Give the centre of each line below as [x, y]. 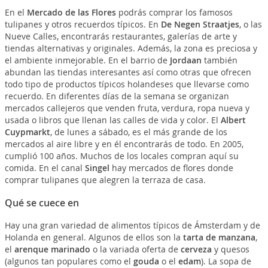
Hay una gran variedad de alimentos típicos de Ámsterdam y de [132, 226]
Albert [233, 120]
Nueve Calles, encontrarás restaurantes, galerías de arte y [121, 36]
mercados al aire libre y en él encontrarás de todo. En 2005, [124, 144]
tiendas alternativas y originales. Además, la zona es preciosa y [131, 48]
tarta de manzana [219, 237]
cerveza [196, 249]
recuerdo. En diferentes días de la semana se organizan [117, 96]
